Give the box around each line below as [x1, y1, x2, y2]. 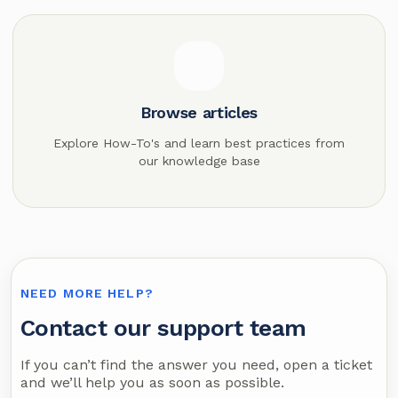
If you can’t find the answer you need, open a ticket [20, 356, 372, 373]
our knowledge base [138, 154, 260, 168]
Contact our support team [20, 314, 306, 341]
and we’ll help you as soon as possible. [20, 374, 284, 391]
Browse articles [140, 103, 258, 122]
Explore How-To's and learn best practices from [53, 136, 345, 150]
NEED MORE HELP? [20, 286, 154, 300]
